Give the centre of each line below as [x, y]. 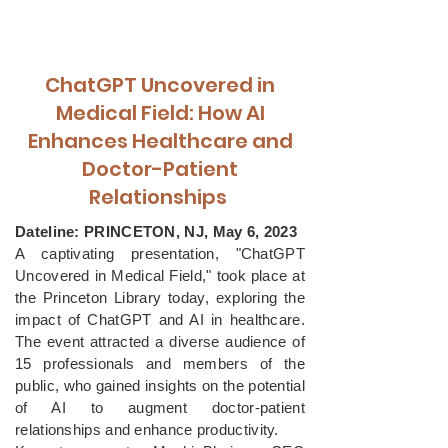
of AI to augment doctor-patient [160, 407]
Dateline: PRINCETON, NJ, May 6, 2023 [158, 231]
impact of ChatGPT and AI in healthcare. [160, 319]
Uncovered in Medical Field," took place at [160, 275]
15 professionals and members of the [160, 363]
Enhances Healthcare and [160, 141]
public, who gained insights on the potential [160, 385]
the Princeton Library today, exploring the [160, 297]
